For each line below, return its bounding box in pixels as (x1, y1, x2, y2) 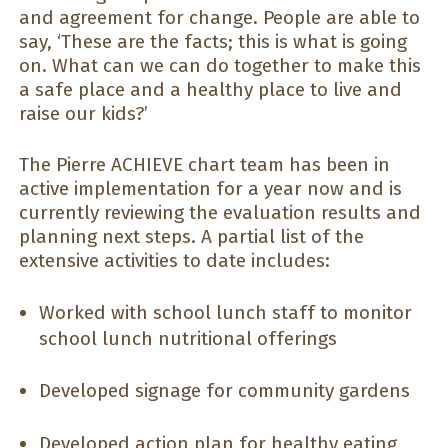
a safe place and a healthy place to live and (19, 78, 402, 102)
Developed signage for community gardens (39, 379, 410, 403)
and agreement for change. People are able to (19, 6, 420, 30)
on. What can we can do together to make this (19, 54, 421, 78)
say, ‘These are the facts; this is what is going (19, 30, 407, 54)
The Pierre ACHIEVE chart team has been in (19, 153, 390, 177)
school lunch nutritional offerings (39, 326, 337, 350)
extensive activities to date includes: (19, 249, 330, 273)
